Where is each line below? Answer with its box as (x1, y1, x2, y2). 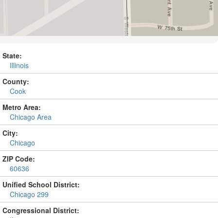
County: (2, 76, 29, 86)
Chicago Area (10, 112, 52, 122)
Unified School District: (2, 180, 80, 189)
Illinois (10, 60, 29, 70)
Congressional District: (2, 205, 79, 215)
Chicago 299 (10, 189, 49, 199)
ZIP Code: (2, 154, 35, 163)
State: (2, 51, 22, 60)
